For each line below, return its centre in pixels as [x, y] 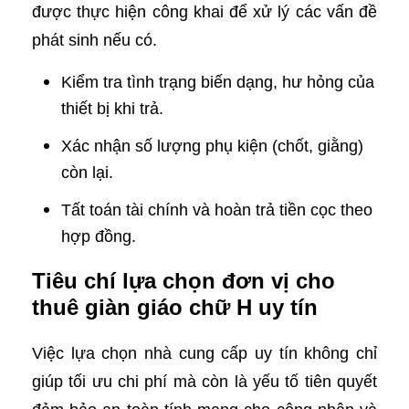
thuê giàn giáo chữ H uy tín [175, 307]
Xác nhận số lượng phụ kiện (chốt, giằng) [212, 146]
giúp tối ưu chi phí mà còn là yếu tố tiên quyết [204, 382]
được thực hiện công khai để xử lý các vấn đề [204, 12]
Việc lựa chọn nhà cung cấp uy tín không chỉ [204, 353]
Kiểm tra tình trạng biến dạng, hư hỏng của [218, 82]
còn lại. [87, 173]
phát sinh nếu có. [94, 40]
